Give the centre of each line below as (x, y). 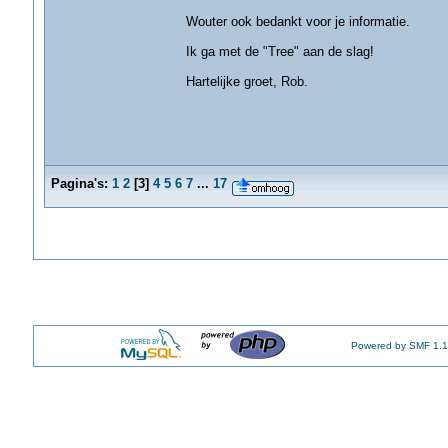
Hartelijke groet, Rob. (246, 81)
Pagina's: (79, 183)
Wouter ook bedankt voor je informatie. (297, 21)
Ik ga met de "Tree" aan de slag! (279, 51)
